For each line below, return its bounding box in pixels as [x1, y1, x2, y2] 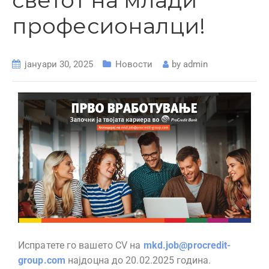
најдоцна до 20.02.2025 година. [68, 255, 211, 267]
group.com [18, 255, 65, 267]
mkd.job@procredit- [143, 240, 231, 252]
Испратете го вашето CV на [18, 240, 144, 252]
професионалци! [12, 13, 206, 39]
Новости [115, 59, 153, 70]
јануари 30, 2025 [25, 59, 93, 70]
